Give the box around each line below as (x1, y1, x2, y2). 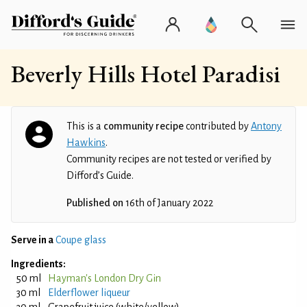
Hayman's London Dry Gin (48, 273, 161, 284)
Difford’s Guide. (66, 170, 134, 181)
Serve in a (11, 234, 53, 245)
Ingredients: (11, 258, 66, 269)
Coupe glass (56, 234, 106, 245)
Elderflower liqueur (48, 287, 130, 298)
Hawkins (66, 137, 106, 148)
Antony (251, 121, 282, 132)
